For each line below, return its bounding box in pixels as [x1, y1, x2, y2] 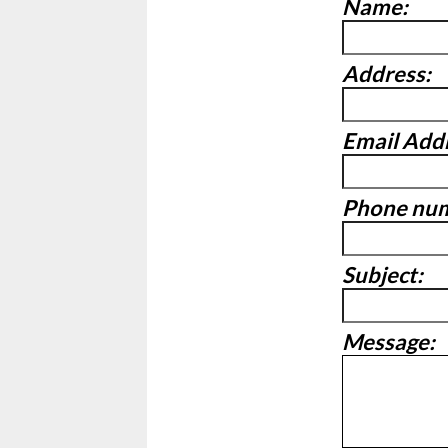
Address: [342, 60, 431, 87]
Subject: [342, 261, 423, 288]
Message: [342, 328, 435, 355]
